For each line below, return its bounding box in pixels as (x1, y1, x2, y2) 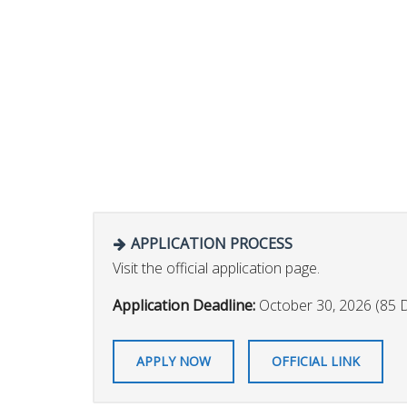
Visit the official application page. (113, 257, 320, 278)
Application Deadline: (113, 295, 259, 316)
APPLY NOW (136, 352, 211, 370)
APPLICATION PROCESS (127, 233, 293, 253)
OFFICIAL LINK (272, 352, 360, 370)
